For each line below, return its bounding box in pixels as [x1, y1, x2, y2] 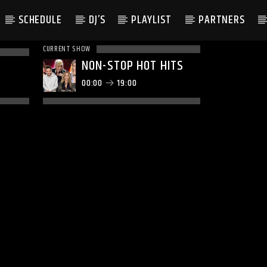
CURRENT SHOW [43, 43, 91, 55]
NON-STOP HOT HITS [82, 55, 184, 76]
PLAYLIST [131, 11, 172, 29]
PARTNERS [198, 11, 245, 29]
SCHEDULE [18, 11, 63, 29]
